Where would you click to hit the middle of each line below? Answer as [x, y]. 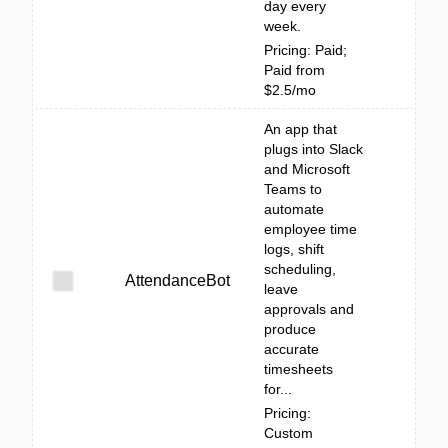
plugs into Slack [313, 149]
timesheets [298, 369]
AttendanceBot [177, 280]
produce [290, 329]
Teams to [293, 189]
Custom [288, 433]
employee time [310, 229]
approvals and [309, 309]
